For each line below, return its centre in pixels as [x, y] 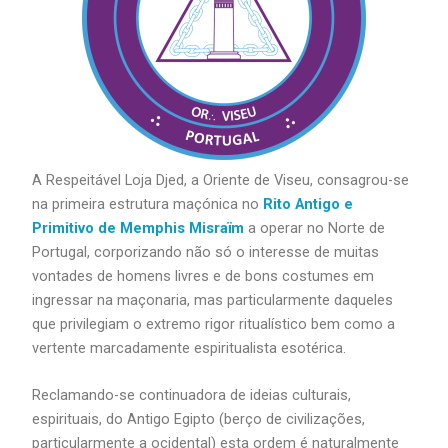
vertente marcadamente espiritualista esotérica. [189, 347]
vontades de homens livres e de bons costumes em [203, 275]
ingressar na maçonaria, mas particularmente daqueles [213, 299]
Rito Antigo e [308, 203]
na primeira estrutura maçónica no [148, 203]
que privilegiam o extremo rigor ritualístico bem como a [214, 323]
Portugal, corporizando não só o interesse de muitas [206, 251]
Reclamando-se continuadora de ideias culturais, [192, 395]
